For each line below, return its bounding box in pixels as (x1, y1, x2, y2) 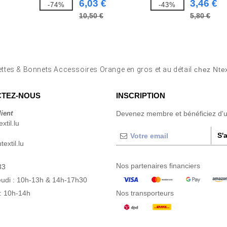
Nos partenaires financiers (116, 162, 200, 170)
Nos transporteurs (116, 189, 174, 197)
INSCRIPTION (116, 91, 165, 100)
